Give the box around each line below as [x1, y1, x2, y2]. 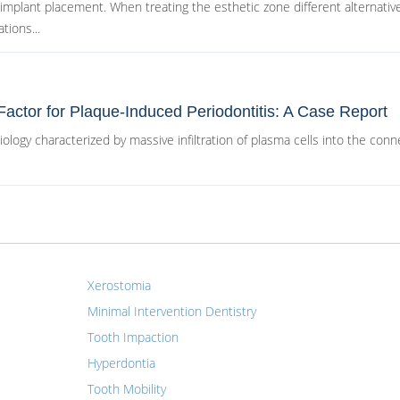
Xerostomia [87, 277, 151, 294]
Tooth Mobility [87, 380, 166, 397]
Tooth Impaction [87, 329, 179, 346]
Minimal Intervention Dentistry [87, 303, 256, 320]
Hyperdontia [87, 354, 155, 371]
